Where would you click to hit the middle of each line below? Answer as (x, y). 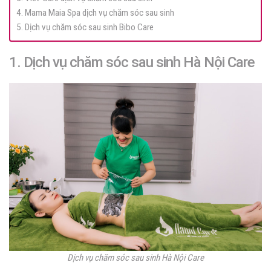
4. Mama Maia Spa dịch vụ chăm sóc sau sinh (95, 13)
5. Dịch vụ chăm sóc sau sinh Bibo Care (85, 28)
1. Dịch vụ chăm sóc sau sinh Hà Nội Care (132, 63)
